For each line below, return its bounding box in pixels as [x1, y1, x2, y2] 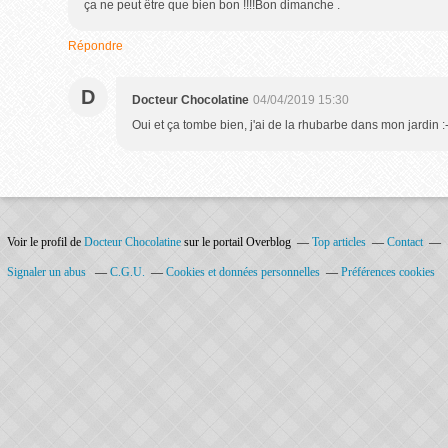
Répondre [68, 39, 123, 53]
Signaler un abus [7, 265, 89, 279]
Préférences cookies [341, 265, 435, 279]
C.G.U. [110, 265, 145, 279]
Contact [387, 235, 423, 249]
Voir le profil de [7, 235, 84, 249]
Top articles [312, 235, 366, 249]
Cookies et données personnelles [166, 265, 320, 279]
